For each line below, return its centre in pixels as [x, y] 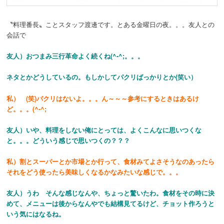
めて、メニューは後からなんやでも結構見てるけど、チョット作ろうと [111, 203]
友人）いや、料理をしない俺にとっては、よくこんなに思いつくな [104, 129]
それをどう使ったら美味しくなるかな [62, 171]
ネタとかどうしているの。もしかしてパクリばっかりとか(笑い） [102, 77]
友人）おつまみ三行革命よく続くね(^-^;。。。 [75, 56]
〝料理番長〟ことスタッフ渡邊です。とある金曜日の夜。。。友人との [111, 24]
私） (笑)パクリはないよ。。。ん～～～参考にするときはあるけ [103, 98]
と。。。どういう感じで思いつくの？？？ [68, 140]
